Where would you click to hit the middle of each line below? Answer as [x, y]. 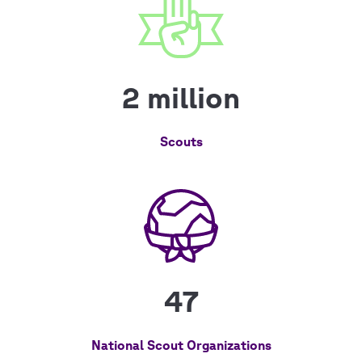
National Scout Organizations [181, 345]
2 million [181, 97]
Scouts [181, 141]
